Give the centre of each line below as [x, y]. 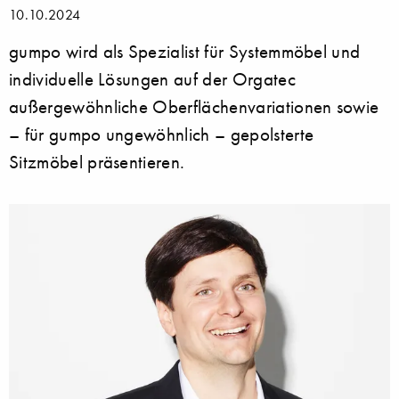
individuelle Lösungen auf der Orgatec [152, 79]
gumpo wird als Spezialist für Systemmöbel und [185, 52]
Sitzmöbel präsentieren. [97, 162]
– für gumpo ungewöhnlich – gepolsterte [162, 134]
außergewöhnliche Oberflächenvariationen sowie [194, 107]
